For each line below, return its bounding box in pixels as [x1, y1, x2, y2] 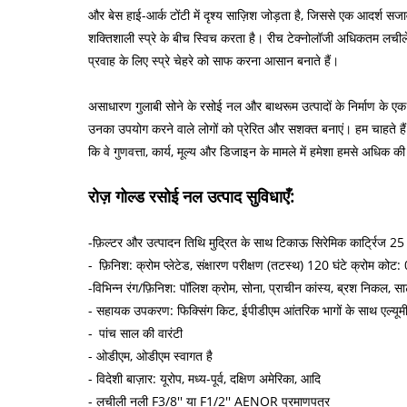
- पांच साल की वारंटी [88, 323, 183, 342]
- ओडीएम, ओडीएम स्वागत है [88, 346, 213, 364]
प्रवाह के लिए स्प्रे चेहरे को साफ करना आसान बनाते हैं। [88, 51, 339, 69]
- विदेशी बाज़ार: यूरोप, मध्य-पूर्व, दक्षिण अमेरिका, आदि [88, 369, 321, 387]
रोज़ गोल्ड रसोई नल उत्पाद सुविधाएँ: [88, 184, 294, 207]
